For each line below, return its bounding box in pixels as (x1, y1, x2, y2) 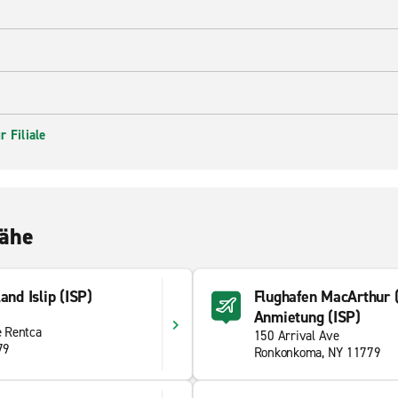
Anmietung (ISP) (253, 306, 361, 328)
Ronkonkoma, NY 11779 (253, 344, 381, 362)
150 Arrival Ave (253, 327, 339, 345)
